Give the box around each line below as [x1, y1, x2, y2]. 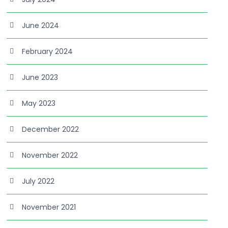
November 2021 [22, 202, 76, 212]
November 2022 [22, 150, 78, 160]
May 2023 [22, 98, 56, 108]
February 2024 [22, 46, 73, 56]
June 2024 [22, 20, 60, 31]
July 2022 [22, 176, 55, 186]
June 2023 [22, 72, 59, 82]
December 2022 [22, 124, 79, 134]
